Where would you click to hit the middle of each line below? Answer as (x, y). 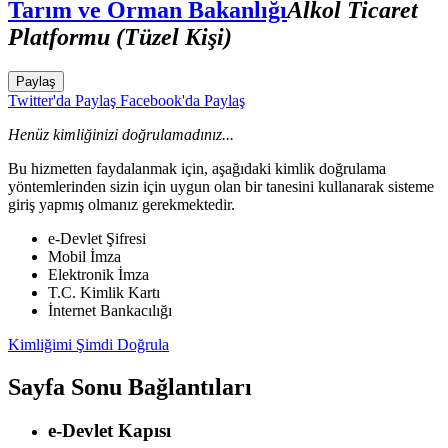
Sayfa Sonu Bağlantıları (130, 386)
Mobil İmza (84, 256)
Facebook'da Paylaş (180, 100)
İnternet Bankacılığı (110, 310)
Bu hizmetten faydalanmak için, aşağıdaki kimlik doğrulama (197, 168)
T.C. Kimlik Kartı (104, 292)
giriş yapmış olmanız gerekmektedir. (121, 204)
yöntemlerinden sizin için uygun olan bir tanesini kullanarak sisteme (221, 186)
